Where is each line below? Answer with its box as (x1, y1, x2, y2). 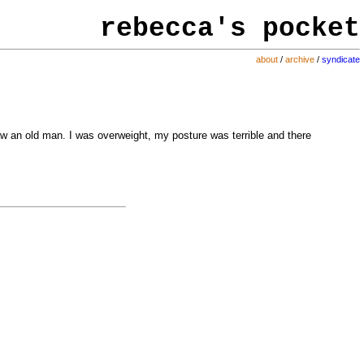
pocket (262, 13, 360, 45)
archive (284, 54, 314, 64)
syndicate (321, 54, 360, 64)
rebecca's (99, 13, 246, 45)
